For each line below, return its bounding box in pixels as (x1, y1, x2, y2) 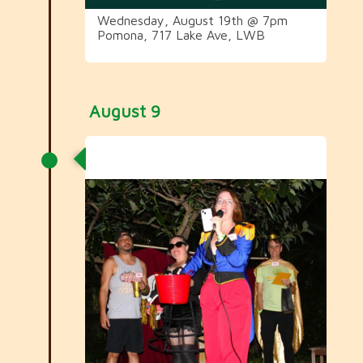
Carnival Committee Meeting (96, 147, 309, 167)
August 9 (88, 100, 160, 121)
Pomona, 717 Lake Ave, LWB (96, 27, 273, 42)
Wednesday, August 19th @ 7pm (96, 12, 288, 28)
